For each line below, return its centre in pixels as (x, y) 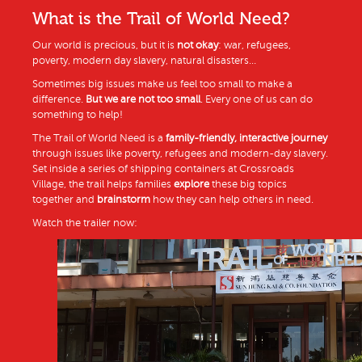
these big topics (248, 185)
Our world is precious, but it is (105, 46)
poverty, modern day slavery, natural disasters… (144, 61)
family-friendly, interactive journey (246, 139)
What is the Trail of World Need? (161, 19)
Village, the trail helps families (103, 185)
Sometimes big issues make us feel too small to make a (162, 84)
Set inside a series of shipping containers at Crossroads (163, 169)
